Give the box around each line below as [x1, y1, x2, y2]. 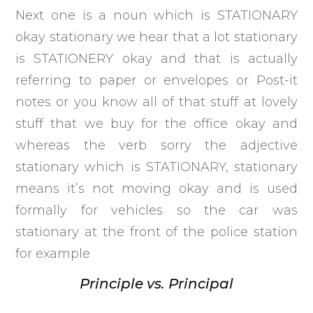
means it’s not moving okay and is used [15, 180, 298, 196]
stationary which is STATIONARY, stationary [15, 159, 298, 175]
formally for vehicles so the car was [15, 202, 298, 218]
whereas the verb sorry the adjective [15, 137, 298, 153]
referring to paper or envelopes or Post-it [15, 72, 298, 88]
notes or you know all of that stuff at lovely [15, 94, 298, 110]
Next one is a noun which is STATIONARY [15, 7, 298, 23]
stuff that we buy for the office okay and [15, 115, 298, 131]
